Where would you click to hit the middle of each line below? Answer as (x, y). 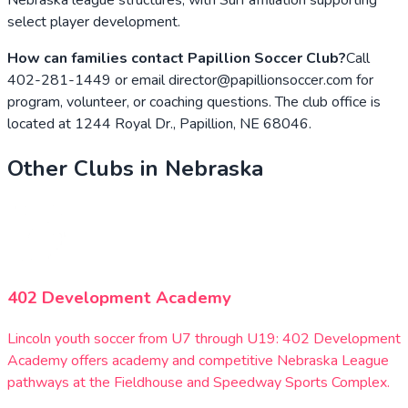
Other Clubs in (86, 169)
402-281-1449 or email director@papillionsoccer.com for (190, 80)
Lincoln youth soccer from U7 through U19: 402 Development (204, 338)
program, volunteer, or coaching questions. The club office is (194, 102)
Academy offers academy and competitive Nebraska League (198, 360)
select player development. (94, 21)
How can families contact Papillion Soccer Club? (177, 58)
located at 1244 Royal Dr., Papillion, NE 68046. (159, 123)
